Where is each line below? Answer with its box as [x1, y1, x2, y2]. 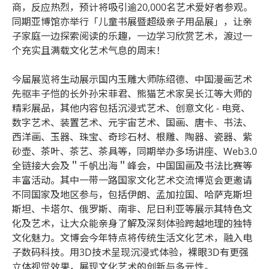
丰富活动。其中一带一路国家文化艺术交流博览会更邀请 [12, 173, 252, 187]
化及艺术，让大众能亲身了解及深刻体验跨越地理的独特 [12, 216, 252, 230]
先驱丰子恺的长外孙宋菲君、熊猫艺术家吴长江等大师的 [12, 86, 252, 100]
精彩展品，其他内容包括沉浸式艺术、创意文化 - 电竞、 [12, 101, 250, 115]
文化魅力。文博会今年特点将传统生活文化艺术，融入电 [12, 231, 252, 244]
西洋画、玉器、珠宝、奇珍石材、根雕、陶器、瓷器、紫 [12, 130, 252, 144]
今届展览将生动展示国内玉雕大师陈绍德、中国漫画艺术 [12, 72, 252, 86]
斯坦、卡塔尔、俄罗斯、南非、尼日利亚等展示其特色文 [12, 202, 252, 216]
